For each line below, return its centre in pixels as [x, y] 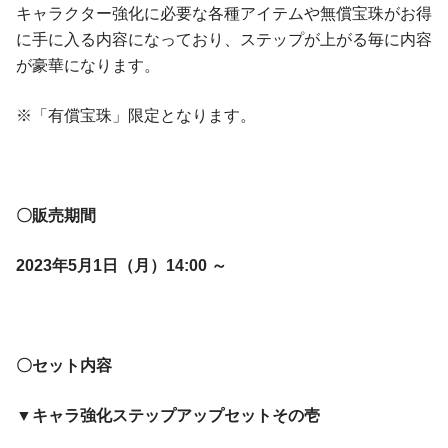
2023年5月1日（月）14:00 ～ [121, 265]
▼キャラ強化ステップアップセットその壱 [168, 415]
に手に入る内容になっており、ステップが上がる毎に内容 [224, 39]
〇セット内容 [64, 365]
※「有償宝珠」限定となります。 [136, 115]
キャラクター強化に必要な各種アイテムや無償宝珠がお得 [224, 13]
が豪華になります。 [88, 65]
